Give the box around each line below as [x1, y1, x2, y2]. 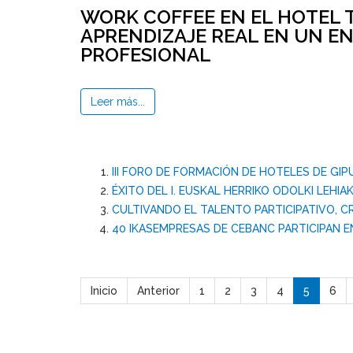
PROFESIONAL [80, 43, 211, 67]
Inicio [91, 284, 117, 298]
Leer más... [91, 95, 145, 109]
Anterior [137, 284, 180, 298]
